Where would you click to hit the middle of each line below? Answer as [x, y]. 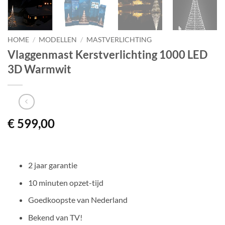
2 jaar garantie [52, 165]
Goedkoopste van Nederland [78, 200]
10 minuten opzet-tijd [66, 182]
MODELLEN [58, 39]
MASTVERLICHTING [119, 39]
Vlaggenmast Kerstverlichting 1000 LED [107, 54]
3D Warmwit [39, 69]
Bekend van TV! [55, 217]
